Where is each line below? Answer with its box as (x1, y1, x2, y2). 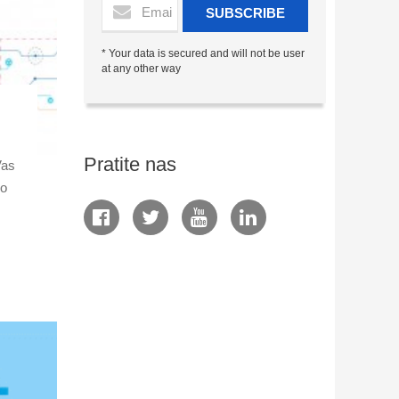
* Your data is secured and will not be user (101, 47, 305, 60)
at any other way (101, 62, 181, 75)
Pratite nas (83, 153, 176, 175)
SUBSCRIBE (205, 5, 285, 20)
